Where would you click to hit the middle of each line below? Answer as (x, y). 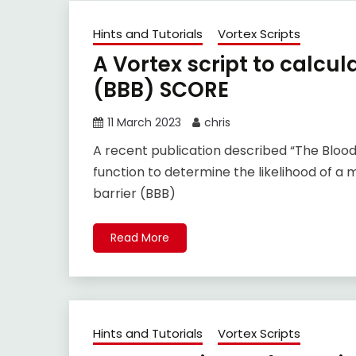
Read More (140, 238)
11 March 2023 (144, 123)
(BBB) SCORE (161, 90)
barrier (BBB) (134, 194)
